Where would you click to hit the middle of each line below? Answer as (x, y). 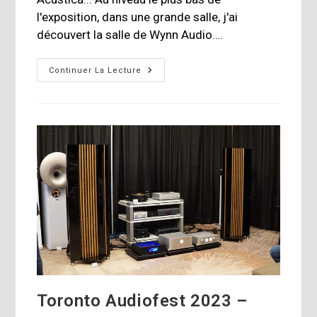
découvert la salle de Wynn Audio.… (130, 35)
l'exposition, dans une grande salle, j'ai (138, 17)
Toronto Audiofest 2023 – (142, 301)
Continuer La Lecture (96, 71)
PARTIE (160, 110)
